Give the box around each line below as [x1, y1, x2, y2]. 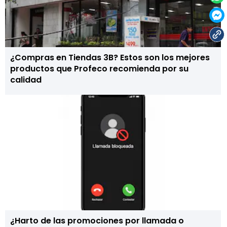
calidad [10, 74, 42, 86]
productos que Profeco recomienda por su [10, 63, 188, 74]
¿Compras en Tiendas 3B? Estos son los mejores [10, 52, 210, 63]
